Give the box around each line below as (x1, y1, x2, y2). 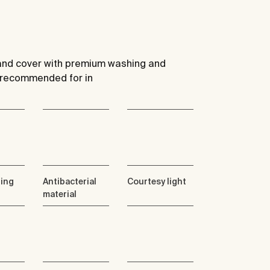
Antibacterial (43, 177, 96, 187)
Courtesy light (127, 177, 186, 187)
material (43, 189, 77, 199)
